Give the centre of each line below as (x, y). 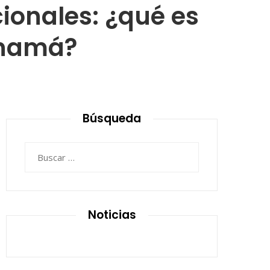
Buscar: (39, 149)
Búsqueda (112, 118)
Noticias (112, 215)
